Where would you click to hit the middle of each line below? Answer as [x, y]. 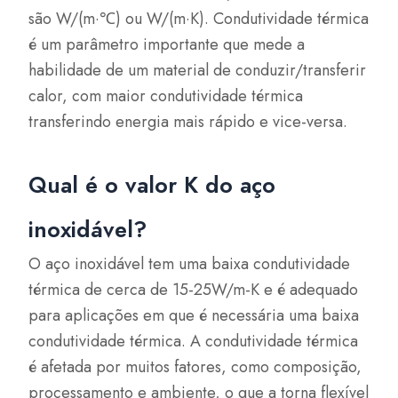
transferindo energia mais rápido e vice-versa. [188, 121]
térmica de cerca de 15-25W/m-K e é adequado [194, 290]
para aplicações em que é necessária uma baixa [194, 315]
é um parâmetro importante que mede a [167, 44]
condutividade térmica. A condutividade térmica [194, 341]
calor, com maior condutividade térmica [166, 96]
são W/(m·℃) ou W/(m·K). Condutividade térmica [199, 18]
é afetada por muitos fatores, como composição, [195, 367]
